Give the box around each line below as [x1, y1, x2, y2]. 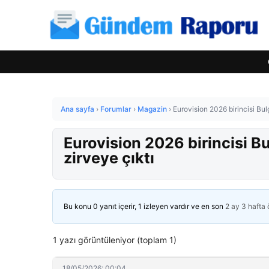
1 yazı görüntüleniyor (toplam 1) [53, 235, 177, 245]
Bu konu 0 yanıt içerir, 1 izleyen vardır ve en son [64, 202, 225, 211]
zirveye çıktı [64, 149, 154, 167]
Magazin [138, 104, 167, 113]
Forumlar [100, 104, 131, 113]
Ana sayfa [61, 104, 94, 113]
